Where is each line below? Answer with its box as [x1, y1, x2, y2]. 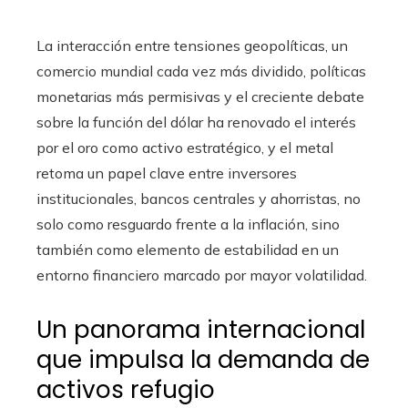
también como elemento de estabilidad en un [36, 240, 339, 260]
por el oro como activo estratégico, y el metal [36, 138, 333, 158]
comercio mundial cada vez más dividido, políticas [36, 62, 366, 81]
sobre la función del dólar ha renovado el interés [36, 113, 356, 132]
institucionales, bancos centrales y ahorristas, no [36, 189, 361, 209]
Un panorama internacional [36, 313, 365, 347]
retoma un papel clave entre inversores [36, 164, 297, 183]
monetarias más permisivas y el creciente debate [36, 87, 364, 107]
